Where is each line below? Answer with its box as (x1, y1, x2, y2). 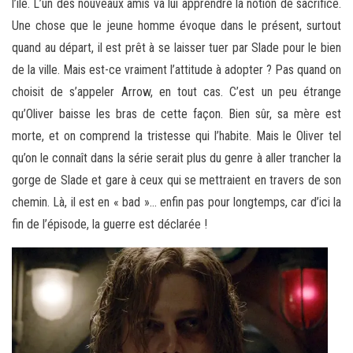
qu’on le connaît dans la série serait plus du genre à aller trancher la (12, 150, 341, 165)
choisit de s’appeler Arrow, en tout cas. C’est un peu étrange (12, 84, 341, 99)
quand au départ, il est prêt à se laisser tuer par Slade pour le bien (12, 39, 341, 55)
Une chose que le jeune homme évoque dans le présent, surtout (12, 17, 341, 33)
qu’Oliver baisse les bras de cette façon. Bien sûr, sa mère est (12, 106, 341, 121)
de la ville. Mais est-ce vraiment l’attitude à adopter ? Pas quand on (12, 61, 341, 77)
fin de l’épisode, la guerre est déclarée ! (12, 216, 207, 232)
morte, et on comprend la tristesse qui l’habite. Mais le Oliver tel (12, 128, 341, 143)
